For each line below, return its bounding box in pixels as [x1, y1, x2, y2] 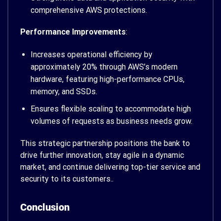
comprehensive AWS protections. [30, 5, 147, 15]
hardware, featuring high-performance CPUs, [30, 74, 184, 84]
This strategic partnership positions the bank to [20, 138, 190, 148]
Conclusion [20, 201, 70, 213]
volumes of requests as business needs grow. [30, 116, 192, 126]
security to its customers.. [20, 174, 113, 184]
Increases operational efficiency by [30, 50, 152, 60]
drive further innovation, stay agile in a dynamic [20, 150, 184, 160]
